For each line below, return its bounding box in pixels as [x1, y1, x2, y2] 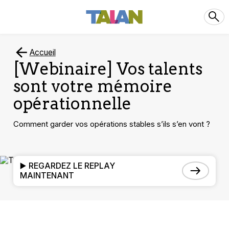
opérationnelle [13, 94, 132, 114]
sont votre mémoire [13, 77, 173, 97]
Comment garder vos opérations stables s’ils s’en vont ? [13, 119, 211, 129]
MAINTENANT [20, 171, 75, 181]
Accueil [29, 47, 56, 57]
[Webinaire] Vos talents [13, 59, 203, 79]
